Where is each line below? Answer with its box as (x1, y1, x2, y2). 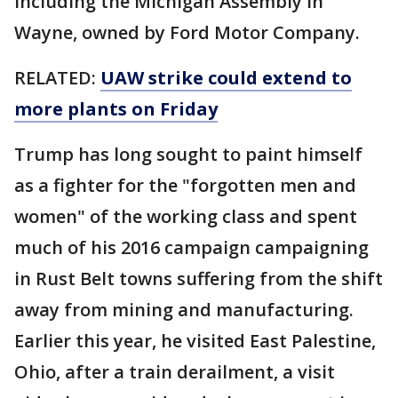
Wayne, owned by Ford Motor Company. (14, 20, 360, 45)
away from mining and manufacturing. (14, 298, 354, 322)
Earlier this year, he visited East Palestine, (14, 329, 376, 354)
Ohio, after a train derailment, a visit (14, 360, 335, 385)
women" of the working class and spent (14, 204, 357, 229)
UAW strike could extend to (100, 66, 352, 91)
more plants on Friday (14, 97, 218, 122)
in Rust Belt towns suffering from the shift (14, 267, 383, 291)
